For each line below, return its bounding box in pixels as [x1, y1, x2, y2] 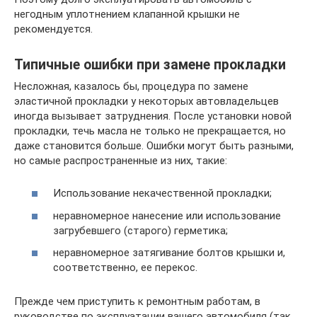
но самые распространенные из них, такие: [14, 154, 227, 167]
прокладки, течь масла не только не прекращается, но [14, 124, 286, 137]
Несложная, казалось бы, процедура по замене [14, 79, 248, 93]
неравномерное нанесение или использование [53, 209, 281, 222]
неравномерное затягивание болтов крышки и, [53, 246, 285, 259]
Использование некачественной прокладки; [53, 187, 272, 200]
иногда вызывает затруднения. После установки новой [14, 109, 292, 122]
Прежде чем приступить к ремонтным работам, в [14, 295, 260, 308]
